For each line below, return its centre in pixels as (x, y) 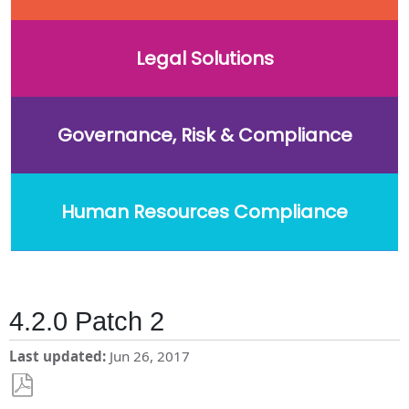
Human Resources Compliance (204, 211)
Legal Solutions (204, 58)
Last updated (56, 357)
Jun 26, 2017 (150, 357)
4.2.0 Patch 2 (87, 322)
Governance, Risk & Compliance (204, 135)
